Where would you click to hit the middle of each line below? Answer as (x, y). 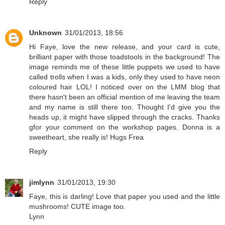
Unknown (45, 33)
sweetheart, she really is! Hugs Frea (86, 137)
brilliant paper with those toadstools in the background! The (125, 57)
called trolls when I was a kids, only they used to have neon (125, 77)
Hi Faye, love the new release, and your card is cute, (125, 47)
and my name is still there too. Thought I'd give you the (125, 107)
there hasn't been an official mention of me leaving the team (125, 97)
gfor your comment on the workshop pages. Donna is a (125, 127)
